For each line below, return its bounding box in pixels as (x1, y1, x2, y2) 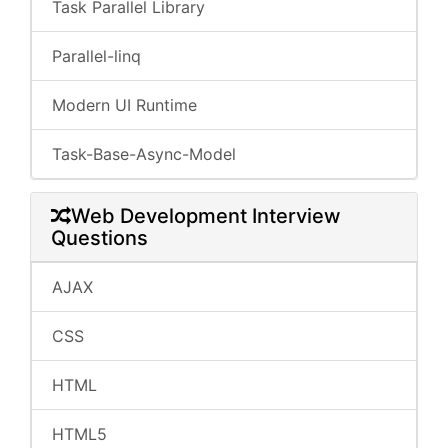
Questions (51, 226, 148, 250)
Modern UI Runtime (52, 95, 197, 115)
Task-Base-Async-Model (52, 144, 236, 164)
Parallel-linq (52, 46, 141, 66)
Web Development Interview (71, 204, 341, 228)
